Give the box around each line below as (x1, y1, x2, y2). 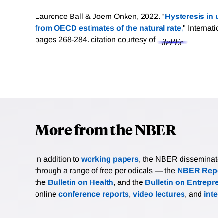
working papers (81, 155, 139, 163)
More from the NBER (35, 120, 176, 139)
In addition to (35, 155, 81, 163)
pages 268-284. (35, 36, 91, 44)
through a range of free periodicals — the (35, 166, 177, 175)
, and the (113, 178, 145, 187)
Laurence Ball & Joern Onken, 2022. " (35, 12, 165, 21)
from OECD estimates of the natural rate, (35, 24, 183, 33)
